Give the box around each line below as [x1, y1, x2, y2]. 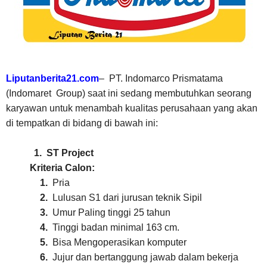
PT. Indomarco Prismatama [109, 73, 223, 83]
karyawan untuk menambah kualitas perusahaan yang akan [6, 103, 257, 113]
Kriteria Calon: [6, 163, 95, 173]
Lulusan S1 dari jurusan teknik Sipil [52, 193, 202, 203]
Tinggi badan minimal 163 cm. [52, 222, 179, 232]
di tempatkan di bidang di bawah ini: [6, 118, 158, 128]
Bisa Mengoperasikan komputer [52, 237, 187, 247]
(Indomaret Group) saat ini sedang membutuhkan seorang [6, 88, 252, 98]
